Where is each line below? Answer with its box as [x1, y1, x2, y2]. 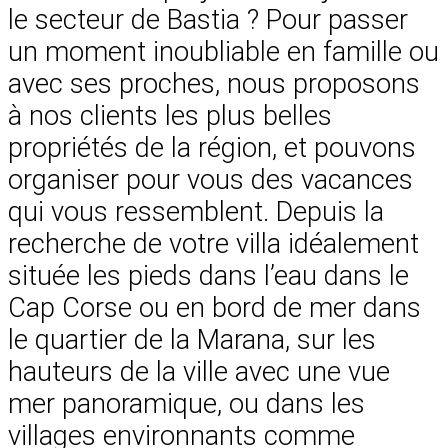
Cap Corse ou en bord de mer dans [8, 292, 421, 325]
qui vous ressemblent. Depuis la [8, 196, 384, 229]
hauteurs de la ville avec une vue [8, 356, 390, 389]
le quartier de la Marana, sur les [8, 324, 376, 357]
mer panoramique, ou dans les [8, 388, 365, 421]
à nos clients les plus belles [8, 100, 332, 133]
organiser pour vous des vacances [8, 164, 413, 197]
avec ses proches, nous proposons [8, 68, 420, 101]
